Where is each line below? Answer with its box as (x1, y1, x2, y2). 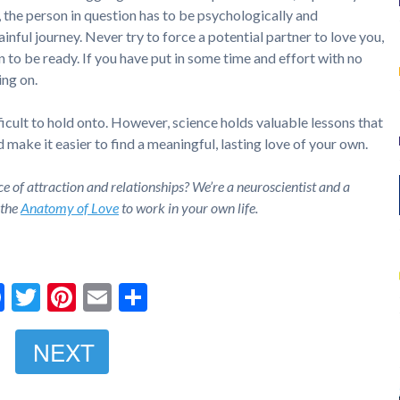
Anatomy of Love (21, 199, 119, 216)
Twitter (40, 279, 134, 314)
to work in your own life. (119, 199, 258, 216)
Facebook (4, 279, 123, 314)
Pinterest (76, 279, 190, 314)
